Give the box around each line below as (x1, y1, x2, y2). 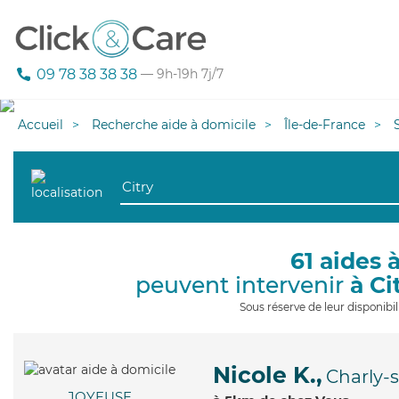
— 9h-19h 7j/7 (137, 66, 224, 83)
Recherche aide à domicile (92, 117, 256, 133)
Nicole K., (213, 362, 322, 388)
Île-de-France (284, 117, 365, 133)
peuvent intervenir (135, 272, 350, 298)
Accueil (18, 117, 63, 133)
